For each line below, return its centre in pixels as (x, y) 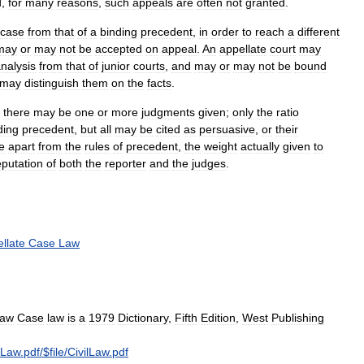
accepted (119, 48)
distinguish (52, 82)
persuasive (227, 129)
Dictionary (143, 317)
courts (149, 65)
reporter (126, 163)
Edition (218, 317)
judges (209, 163)
